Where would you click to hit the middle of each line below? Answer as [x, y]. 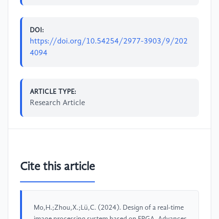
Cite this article [57, 167]
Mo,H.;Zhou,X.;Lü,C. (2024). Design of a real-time [109, 208]
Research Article [57, 103]
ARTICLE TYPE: [53, 92]
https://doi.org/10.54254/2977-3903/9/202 [109, 41]
